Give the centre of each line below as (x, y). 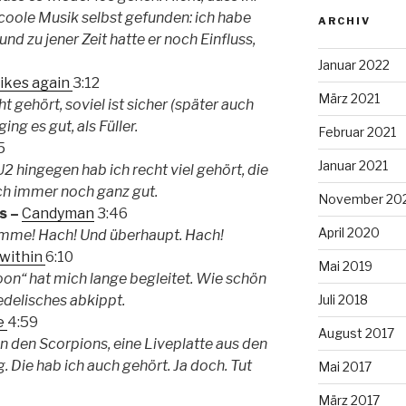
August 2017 (356, 333)
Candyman (58, 213)
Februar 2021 (357, 131)
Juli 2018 (343, 299)
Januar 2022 (353, 64)
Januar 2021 (353, 165)
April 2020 (348, 232)
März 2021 (348, 98)
